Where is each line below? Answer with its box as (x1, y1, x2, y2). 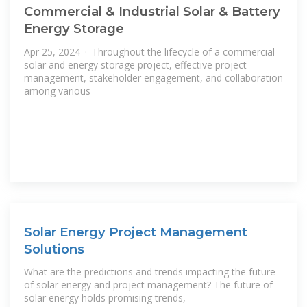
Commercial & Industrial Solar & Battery (24, 3, 280, 20)
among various (24, 84, 90, 97)
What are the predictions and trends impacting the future (24, 265, 275, 279)
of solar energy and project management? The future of (24, 278, 273, 292)
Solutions (24, 241, 84, 257)
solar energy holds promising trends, (24, 291, 186, 305)
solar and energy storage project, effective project (24, 58, 247, 71)
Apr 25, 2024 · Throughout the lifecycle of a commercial (24, 45, 275, 58)
